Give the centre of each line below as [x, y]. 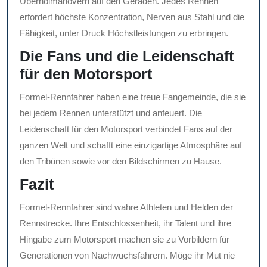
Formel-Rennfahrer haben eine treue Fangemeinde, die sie [133, 97]
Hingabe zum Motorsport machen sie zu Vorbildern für [125, 240]
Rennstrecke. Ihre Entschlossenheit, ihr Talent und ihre [125, 223]
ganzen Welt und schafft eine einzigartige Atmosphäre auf [131, 145]
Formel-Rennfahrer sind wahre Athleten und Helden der [126, 207]
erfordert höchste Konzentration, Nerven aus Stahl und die [132, 17]
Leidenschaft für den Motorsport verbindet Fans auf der [126, 129]
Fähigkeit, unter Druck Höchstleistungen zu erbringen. [124, 33]
